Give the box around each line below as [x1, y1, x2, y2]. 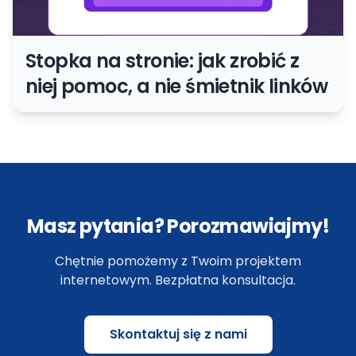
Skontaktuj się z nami [109, 325, 247, 344]
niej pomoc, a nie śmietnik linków [25, 73, 328, 100]
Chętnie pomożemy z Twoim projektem [55, 252, 301, 271]
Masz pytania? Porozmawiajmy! [26, 213, 330, 240]
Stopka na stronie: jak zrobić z [25, 48, 300, 75]
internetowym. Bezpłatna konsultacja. [60, 271, 296, 290]
